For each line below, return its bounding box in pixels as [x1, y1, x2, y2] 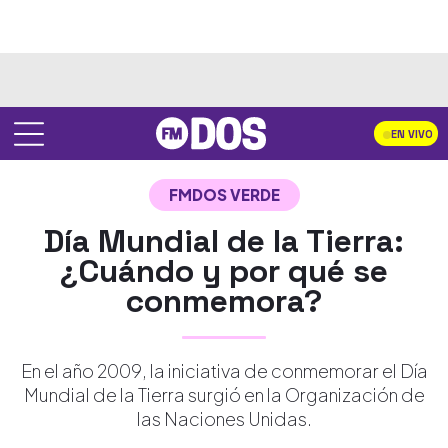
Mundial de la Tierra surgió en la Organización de [23, 383, 425, 406]
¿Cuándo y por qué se [60, 251, 388, 291]
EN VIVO [391, 127, 433, 142]
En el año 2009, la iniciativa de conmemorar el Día [20, 359, 428, 382]
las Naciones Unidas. [136, 407, 312, 430]
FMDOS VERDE [168, 185, 280, 204]
